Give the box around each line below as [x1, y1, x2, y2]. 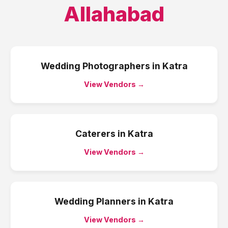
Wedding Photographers [40, 61, 150, 71]
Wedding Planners [54, 196, 136, 207]
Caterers [75, 128, 116, 139]
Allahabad [64, 2, 164, 26]
